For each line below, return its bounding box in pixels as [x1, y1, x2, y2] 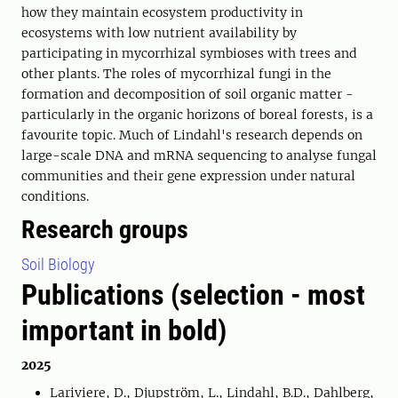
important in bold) [21, 314, 227, 347]
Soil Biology [21, 255, 95, 274]
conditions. [21, 188, 89, 204]
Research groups [21, 215, 188, 244]
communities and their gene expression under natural [21, 168, 355, 184]
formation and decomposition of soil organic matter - [21, 86, 354, 102]
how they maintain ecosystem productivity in [21, 4, 303, 20]
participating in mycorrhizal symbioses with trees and [21, 45, 357, 61]
